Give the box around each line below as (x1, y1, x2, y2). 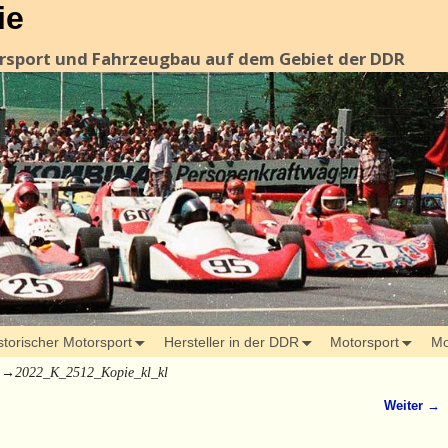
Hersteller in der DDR (163, 333, 299, 350)
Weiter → (384, 399, 441, 414)
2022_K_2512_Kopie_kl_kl (15, 365, 168, 381)
